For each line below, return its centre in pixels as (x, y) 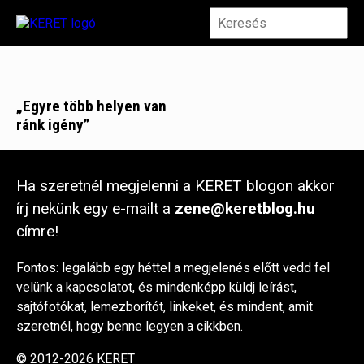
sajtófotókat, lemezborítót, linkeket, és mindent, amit (165, 306)
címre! (37, 231)
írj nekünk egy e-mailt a (95, 208)
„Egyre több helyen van (91, 106)
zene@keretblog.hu (245, 208)
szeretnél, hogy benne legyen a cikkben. (130, 326)
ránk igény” (53, 124)
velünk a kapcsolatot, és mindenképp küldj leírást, (156, 287)
